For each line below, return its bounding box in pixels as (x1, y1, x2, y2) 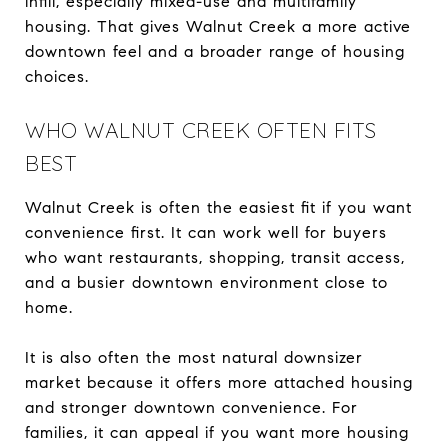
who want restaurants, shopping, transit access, (25, 247, 405, 267)
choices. (25, 66, 89, 86)
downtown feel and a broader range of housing (25, 41, 405, 61)
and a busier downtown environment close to (25, 272, 388, 292)
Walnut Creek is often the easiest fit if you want (25, 197, 412, 217)
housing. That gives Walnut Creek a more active (25, 16, 411, 36)
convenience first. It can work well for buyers (25, 222, 387, 242)
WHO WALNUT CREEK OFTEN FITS (25, 116, 377, 143)
